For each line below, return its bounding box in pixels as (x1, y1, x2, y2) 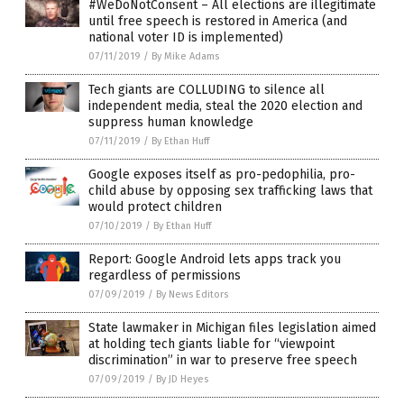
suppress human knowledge (88, 114, 253, 130)
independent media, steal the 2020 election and (88, 97, 363, 114)
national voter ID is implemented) (88, 29, 283, 45)
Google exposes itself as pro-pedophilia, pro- (88, 166, 355, 182)
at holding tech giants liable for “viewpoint (88, 335, 335, 352)
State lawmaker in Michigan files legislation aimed (88, 319, 376, 335)
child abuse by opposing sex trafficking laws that (88, 182, 372, 198)
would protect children (88, 198, 222, 215)
